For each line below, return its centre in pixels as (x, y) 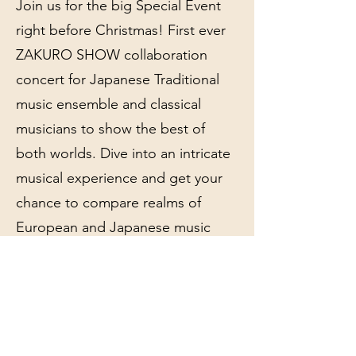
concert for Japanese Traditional (118, 79)
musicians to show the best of (110, 129)
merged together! (74, 252)
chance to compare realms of (108, 203)
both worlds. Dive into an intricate (123, 153)
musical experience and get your (119, 178)
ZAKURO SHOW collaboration (112, 55)
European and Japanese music (113, 227)
